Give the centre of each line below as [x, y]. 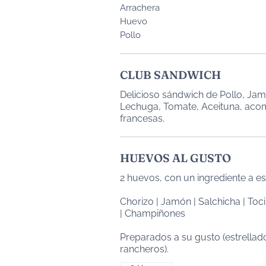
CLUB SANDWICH [170, 75]
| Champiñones [153, 213]
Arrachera [140, 8]
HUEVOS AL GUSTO [175, 158]
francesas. [142, 118]
